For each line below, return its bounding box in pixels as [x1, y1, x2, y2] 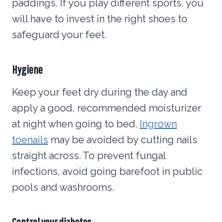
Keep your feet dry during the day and [12, 86, 187, 98]
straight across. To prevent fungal [12, 149, 166, 162]
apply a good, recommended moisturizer [12, 102, 201, 114]
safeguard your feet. [12, 28, 107, 41]
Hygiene [12, 62, 43, 76]
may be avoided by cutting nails [48, 133, 197, 146]
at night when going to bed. [12, 117, 140, 130]
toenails [12, 133, 48, 146]
